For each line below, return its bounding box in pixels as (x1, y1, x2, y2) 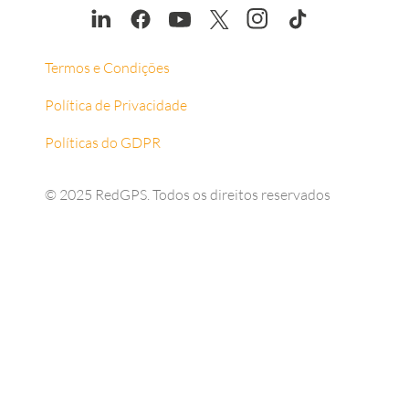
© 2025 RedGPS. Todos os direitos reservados (44, 185, 330, 204)
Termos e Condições (44, 58, 170, 78)
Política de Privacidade (44, 96, 187, 115)
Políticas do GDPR (44, 133, 161, 152)
